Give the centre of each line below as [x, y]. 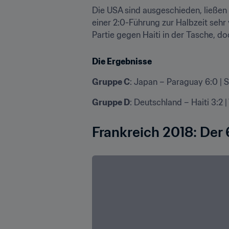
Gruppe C [111, 82]
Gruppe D [111, 102]
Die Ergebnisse [122, 61]
